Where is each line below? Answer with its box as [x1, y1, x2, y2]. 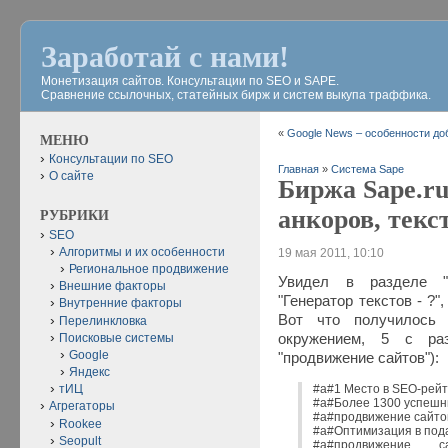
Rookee [59, 416, 102, 431]
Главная [278, 163, 320, 175]
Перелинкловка [59, 313, 147, 328]
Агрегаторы [49, 399, 115, 414]
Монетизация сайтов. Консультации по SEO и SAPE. [41, 74, 339, 88]
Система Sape [331, 163, 405, 175]
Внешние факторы [59, 279, 166, 294]
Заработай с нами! [41, 40, 289, 73]
